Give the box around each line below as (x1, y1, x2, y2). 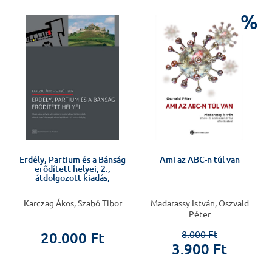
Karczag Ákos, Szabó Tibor (23, 199, 122, 209)
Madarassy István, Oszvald (150, 199, 249, 209)
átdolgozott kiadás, (35, 173, 110, 183)
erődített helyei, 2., (35, 164, 110, 174)
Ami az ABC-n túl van (159, 155, 240, 165)
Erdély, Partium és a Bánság (19, 155, 126, 165)
